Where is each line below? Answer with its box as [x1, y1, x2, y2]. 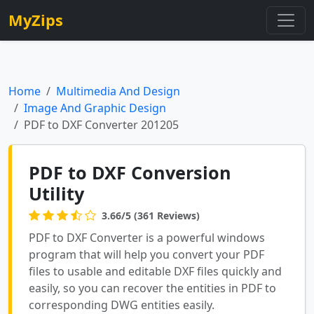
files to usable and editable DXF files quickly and [29, 264, 282, 279]
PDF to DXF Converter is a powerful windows [29, 230, 265, 245]
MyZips [8, 10, 63, 30]
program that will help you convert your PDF [29, 247, 264, 262]
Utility [29, 182, 84, 205]
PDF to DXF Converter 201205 [24, 117, 179, 132]
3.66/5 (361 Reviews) [102, 208, 200, 222]
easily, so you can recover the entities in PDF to [29, 280, 276, 296]
